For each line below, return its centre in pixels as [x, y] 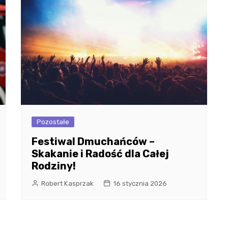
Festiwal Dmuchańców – [93, 141]
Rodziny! [53, 166]
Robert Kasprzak [67, 183]
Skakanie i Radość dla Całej [100, 153]
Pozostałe [53, 122]
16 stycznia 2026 [140, 183]
